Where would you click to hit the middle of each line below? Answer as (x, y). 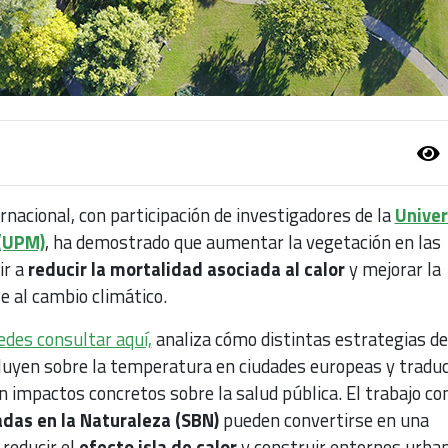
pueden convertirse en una (323, 420)
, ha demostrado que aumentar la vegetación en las (242, 242)
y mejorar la (392, 269)
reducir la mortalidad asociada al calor (186, 269)
